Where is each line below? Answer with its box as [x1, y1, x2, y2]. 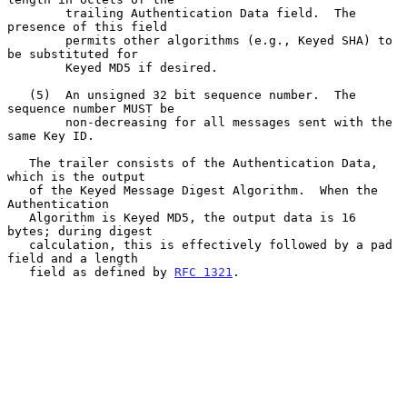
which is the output [7, 169, 145, 184]
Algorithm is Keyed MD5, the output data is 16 [7, 210, 29, 224]
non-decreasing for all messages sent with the [7, 114, 65, 129]
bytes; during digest [7, 223, 153, 238]
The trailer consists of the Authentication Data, [7, 155, 29, 170]
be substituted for [7, 46, 138, 61]
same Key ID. [7, 128, 94, 143]
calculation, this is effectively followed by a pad [7, 237, 29, 252]
